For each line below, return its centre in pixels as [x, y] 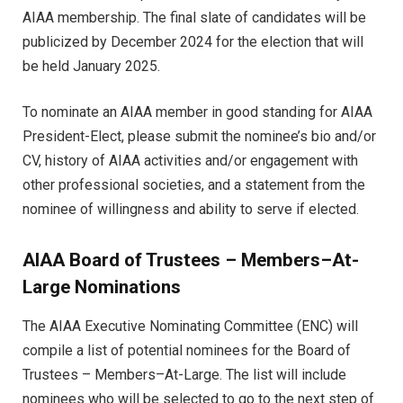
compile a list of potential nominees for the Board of [187, 350]
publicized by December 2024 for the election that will [193, 41]
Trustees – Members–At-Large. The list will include [184, 374]
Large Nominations [102, 287]
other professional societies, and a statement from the [194, 184]
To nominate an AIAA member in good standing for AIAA [197, 112]
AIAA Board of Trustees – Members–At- [191, 260]
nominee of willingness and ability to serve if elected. [191, 209]
